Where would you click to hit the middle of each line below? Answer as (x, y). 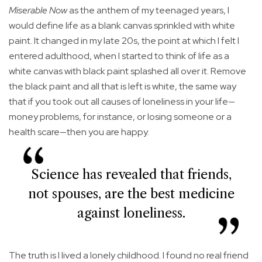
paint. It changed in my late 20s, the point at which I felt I (124, 41)
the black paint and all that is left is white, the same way (123, 87)
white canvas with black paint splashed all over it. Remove (127, 71)
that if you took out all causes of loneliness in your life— (122, 102)
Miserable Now (38, 11)
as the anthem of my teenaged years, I (148, 11)
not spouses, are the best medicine (131, 194)
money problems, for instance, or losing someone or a (120, 117)
